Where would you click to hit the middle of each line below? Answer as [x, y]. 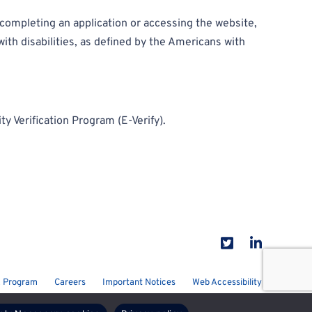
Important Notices [139, 283]
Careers [70, 283]
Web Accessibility [227, 283]
